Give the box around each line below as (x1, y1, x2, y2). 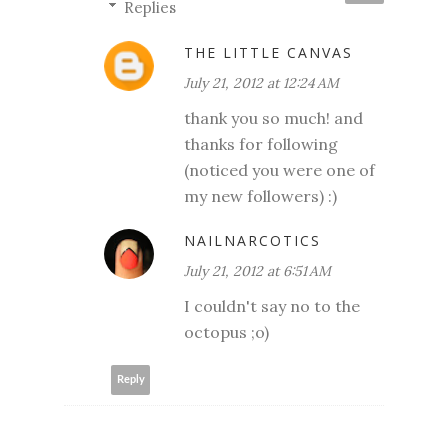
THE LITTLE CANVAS (184, 42, 353, 62)
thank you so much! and (184, 107, 363, 128)
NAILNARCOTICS (184, 230, 321, 250)
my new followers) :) (184, 185, 337, 206)
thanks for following (184, 133, 338, 154)
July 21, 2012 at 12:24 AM (184, 73, 339, 92)
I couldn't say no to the (184, 295, 360, 316)
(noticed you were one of (184, 159, 375, 180)
